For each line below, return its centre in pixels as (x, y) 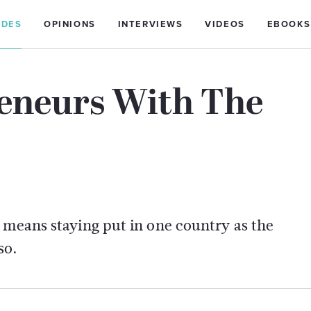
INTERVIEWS (150, 24)
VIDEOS (225, 24)
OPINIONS (70, 24)
